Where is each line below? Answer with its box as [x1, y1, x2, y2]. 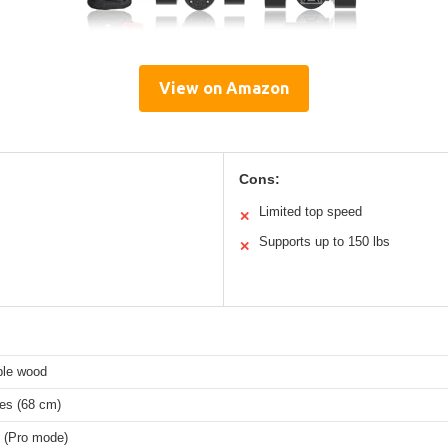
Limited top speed [259, 203, 362, 219]
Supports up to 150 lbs [259, 233, 390, 249]
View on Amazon [159, 78, 289, 97]
